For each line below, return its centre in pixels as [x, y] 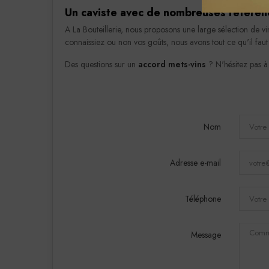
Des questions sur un [101, 64]
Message [206, 235]
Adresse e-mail [195, 163]
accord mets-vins [172, 64]
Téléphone [203, 199]
